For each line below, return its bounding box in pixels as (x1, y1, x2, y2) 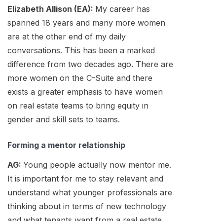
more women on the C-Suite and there (7, 73, 152, 83)
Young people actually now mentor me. (23, 160, 171, 170)
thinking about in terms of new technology (7, 201, 166, 212)
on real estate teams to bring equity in (7, 100, 148, 110)
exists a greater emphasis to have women (7, 86, 163, 97)
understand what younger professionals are (7, 187, 172, 198)
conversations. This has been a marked (7, 45, 155, 55)
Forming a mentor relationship (7, 140, 125, 150)
